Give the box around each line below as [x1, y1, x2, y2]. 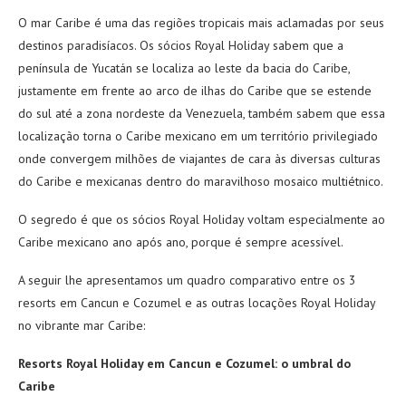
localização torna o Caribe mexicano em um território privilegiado [18, 128, 378, 144]
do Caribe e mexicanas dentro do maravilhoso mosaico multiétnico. [18, 173, 383, 189]
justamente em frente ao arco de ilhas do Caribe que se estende [18, 82, 372, 99]
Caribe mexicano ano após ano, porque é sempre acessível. [18, 234, 343, 250]
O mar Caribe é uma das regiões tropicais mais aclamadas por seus [18, 14, 384, 31]
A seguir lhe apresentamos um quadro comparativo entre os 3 [18, 272, 356, 288]
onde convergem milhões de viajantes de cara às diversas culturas [18, 150, 381, 167]
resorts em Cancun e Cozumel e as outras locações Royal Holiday [18, 295, 375, 311]
